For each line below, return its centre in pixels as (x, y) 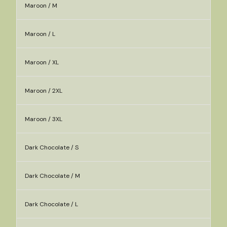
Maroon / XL (42, 62)
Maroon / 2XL (44, 91)
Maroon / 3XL (44, 119)
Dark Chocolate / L (51, 204)
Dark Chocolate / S (52, 147)
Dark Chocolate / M (52, 176)
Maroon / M (41, 6)
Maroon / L (40, 34)
